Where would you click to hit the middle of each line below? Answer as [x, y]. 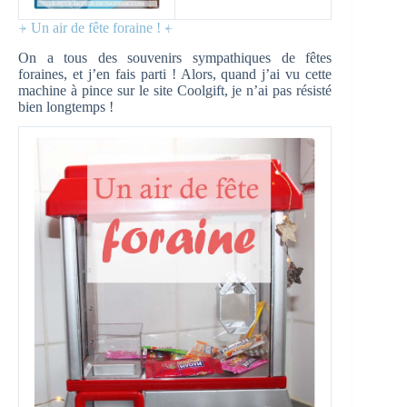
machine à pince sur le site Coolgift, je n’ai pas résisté [175, 90]
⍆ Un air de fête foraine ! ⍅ [96, 27]
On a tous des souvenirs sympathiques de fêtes [175, 57]
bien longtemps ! [66, 106]
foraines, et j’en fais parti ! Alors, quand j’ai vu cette [175, 74]
